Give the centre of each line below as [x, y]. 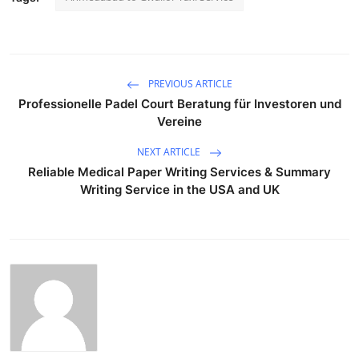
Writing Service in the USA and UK [179, 189]
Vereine [179, 121]
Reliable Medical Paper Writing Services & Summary [179, 171]
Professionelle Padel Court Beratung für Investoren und [179, 103]
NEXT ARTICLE [170, 151]
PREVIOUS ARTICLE [189, 83]
